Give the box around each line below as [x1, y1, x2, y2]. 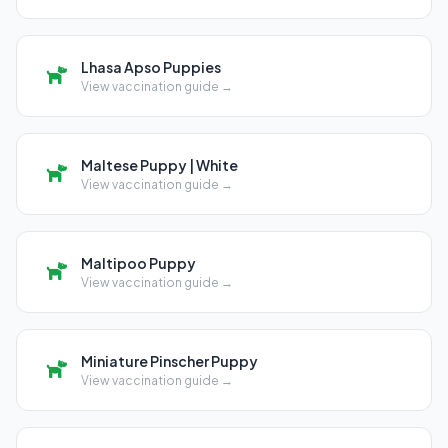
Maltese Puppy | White [81, 155, 238, 174]
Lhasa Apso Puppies [81, 57, 221, 76]
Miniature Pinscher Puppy [81, 351, 258, 370]
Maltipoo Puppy [81, 253, 196, 272]
